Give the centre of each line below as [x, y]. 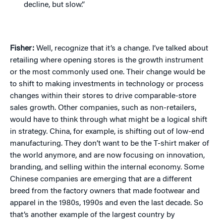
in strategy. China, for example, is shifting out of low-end [107, 132]
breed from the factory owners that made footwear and [105, 191]
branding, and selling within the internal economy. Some [107, 167]
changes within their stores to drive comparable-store [103, 96]
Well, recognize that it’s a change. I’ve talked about [122, 48]
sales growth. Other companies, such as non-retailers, [103, 108]
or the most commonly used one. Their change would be [108, 72]
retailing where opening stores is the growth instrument [107, 60]
